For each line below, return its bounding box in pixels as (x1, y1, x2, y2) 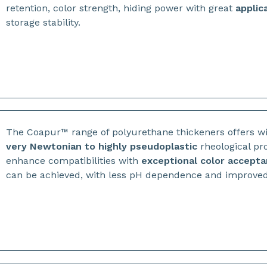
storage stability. (6, 17, 81, 28)
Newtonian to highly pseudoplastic (30, 141, 198, 152)
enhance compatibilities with (6, 155, 142, 166)
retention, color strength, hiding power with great (6, 2, 233, 14)
